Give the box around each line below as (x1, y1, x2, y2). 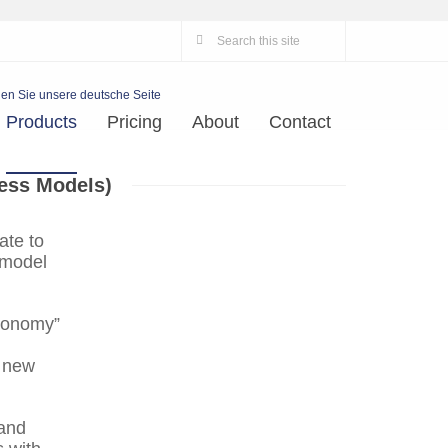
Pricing (107, 112, 162, 132)
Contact (269, 112, 331, 132)
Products (6, 112, 77, 132)
